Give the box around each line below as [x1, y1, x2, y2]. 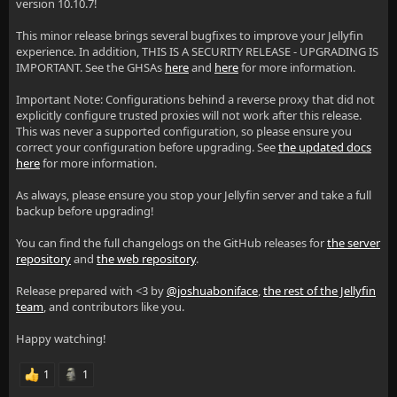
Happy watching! [16, 331, 106, 346]
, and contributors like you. [43, 299, 184, 315]
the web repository [97, 251, 196, 267]
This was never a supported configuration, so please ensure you [16, 123, 352, 139]
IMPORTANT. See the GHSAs [16, 59, 165, 75]
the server [327, 235, 380, 251]
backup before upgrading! [16, 203, 154, 219]
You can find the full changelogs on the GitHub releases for [16, 235, 327, 251]
